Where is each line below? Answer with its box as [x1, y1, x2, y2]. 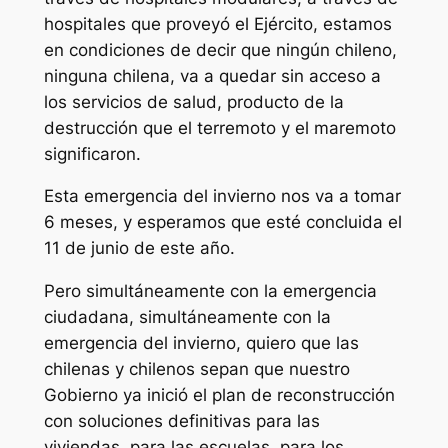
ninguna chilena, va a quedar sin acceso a [43, 65, 381, 86]
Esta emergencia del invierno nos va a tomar [43, 186, 401, 207]
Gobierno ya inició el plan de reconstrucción [43, 385, 395, 406]
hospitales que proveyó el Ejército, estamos [43, 13, 392, 34]
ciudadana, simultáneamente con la [43, 307, 331, 328]
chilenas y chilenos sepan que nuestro [43, 359, 350, 380]
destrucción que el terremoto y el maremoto [43, 117, 396, 138]
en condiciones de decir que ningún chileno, [43, 39, 397, 60]
